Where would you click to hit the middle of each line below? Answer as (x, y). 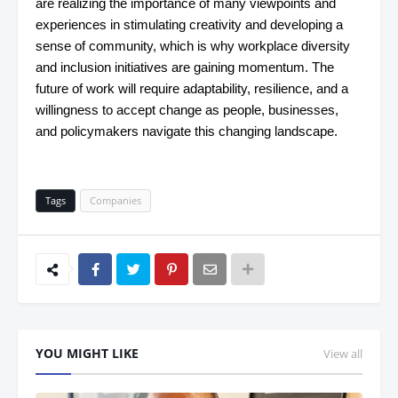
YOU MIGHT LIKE (87, 353)
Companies (115, 200)
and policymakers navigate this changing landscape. (187, 131)
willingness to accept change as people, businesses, (187, 110)
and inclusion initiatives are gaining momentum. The (185, 67)
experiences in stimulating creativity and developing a (189, 24)
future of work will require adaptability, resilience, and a (192, 88)
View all (343, 354)
